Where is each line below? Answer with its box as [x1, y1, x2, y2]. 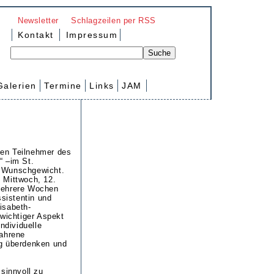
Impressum [62, 30, 118, 40]
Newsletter [18, 15, 59, 25]
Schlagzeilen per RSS [71, 15, 156, 25]
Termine [44, 81, 82, 91]
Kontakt [18, 30, 54, 40]
